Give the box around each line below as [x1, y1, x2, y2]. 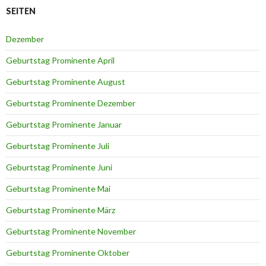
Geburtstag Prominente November [6, 226, 136, 237]
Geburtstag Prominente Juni [6, 162, 112, 173]
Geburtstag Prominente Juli [6, 141, 109, 151]
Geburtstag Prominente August [6, 77, 125, 87]
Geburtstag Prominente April [6, 55, 115, 66]
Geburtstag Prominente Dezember [6, 98, 135, 109]
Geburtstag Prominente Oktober [6, 248, 129, 258]
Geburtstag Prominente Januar [6, 119, 122, 130]
